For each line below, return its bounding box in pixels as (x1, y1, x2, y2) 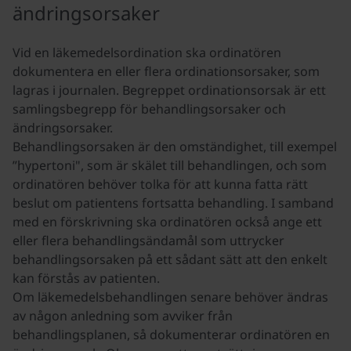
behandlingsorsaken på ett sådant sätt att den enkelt (13, 250, 327, 268)
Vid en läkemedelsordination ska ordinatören (13, 43, 281, 61)
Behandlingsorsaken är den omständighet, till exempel (13, 137, 337, 155)
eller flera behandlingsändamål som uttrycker (13, 231, 284, 249)
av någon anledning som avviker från (13, 306, 233, 324)
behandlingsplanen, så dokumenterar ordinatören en (13, 325, 330, 343)
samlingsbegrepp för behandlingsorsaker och (13, 100, 286, 118)
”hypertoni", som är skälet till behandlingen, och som (13, 156, 327, 174)
